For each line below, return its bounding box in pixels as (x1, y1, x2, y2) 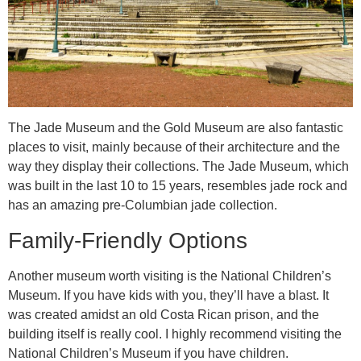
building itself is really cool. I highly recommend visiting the (8, 326, 342, 341)
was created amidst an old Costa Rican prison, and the (8, 307, 319, 322)
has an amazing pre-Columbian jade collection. (8, 198, 277, 213)
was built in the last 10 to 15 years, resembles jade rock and (8, 179, 347, 193)
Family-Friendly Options (8, 227, 247, 253)
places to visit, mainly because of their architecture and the (8, 140, 340, 155)
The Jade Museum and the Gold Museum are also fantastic (8, 121, 343, 135)
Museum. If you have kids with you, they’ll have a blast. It (8, 288, 329, 302)
